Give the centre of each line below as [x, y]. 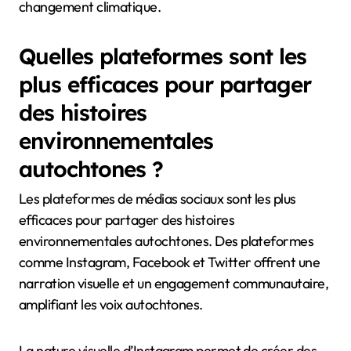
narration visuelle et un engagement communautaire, [174, 283]
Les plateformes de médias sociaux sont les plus [157, 198]
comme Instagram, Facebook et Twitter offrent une [170, 262]
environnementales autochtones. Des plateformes [166, 241]
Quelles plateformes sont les [163, 56]
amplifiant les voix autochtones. [111, 304]
